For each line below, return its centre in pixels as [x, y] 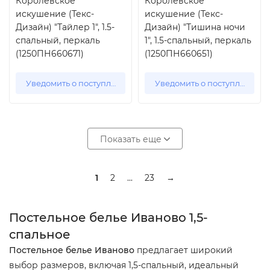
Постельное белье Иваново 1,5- [108, 218]
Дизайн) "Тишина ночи [195, 27]
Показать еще [132, 139]
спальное [40, 234]
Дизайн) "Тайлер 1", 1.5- [65, 27]
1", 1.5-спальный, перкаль [198, 40]
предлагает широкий [185, 250]
